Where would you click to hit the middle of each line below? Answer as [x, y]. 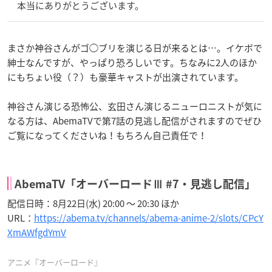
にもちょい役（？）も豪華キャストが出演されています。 [125, 77]
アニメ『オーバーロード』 [55, 262]
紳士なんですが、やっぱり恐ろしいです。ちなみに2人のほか [132, 62]
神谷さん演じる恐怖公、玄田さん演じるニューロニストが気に [135, 106]
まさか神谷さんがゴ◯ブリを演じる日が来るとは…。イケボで [135, 48]
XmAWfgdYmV [37, 232]
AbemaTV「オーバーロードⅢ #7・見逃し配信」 [135, 184]
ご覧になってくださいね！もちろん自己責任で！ [107, 135]
